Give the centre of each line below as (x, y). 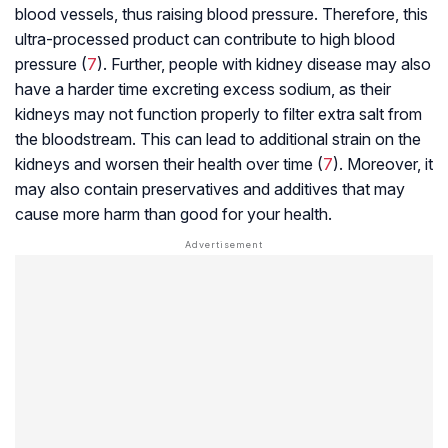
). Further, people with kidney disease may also (264, 64)
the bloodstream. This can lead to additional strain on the (218, 139)
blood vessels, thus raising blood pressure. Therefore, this (221, 14)
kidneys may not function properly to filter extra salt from (218, 114)
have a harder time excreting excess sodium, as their (203, 89)
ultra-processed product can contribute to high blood (205, 39)
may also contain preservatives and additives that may (210, 189)
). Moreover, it (383, 164)
